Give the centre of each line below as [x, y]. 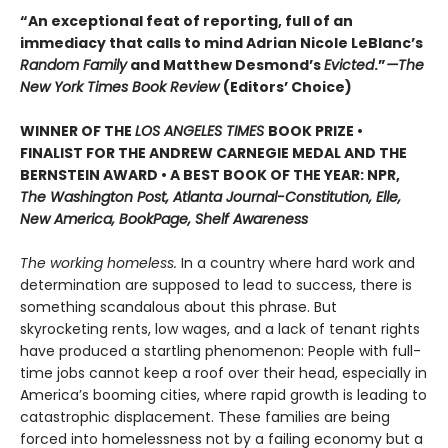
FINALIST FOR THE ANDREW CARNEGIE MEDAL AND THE [213, 153]
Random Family [73, 65]
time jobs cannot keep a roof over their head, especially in [223, 373]
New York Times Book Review [121, 87]
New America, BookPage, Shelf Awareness [164, 219]
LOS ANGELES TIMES [201, 131]
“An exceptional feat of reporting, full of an [186, 21]
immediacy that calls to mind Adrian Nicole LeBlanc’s [221, 43]
